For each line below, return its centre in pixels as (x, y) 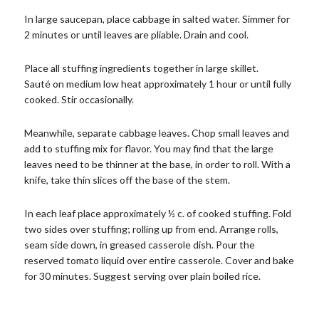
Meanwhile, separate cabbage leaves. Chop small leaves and (156, 132)
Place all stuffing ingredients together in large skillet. (141, 68)
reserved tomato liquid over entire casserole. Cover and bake (159, 260)
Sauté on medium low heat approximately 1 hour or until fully (157, 83)
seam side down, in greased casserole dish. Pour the (139, 244)
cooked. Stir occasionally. (79, 99)
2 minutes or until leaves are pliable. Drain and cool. (136, 34)
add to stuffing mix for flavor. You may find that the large (148, 148)
